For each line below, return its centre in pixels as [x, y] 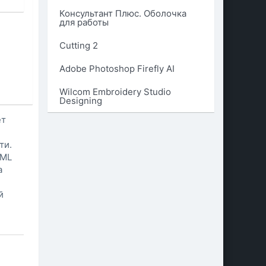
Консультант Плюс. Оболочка [123, 13]
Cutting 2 [78, 45]
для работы [84, 22]
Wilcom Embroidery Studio [115, 92]
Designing [80, 101]
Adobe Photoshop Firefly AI [117, 69]
